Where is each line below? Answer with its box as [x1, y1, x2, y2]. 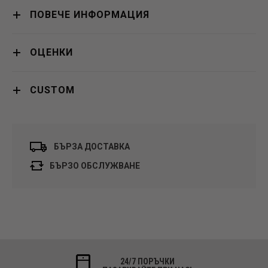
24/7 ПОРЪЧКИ [120, 257, 175, 267]
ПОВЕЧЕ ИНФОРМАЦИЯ [30, 8, 150, 20]
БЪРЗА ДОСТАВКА [54, 142, 130, 152]
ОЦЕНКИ [30, 46, 73, 58]
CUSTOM [30, 84, 75, 96]
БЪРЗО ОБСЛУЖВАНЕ [50, 160, 140, 170]
